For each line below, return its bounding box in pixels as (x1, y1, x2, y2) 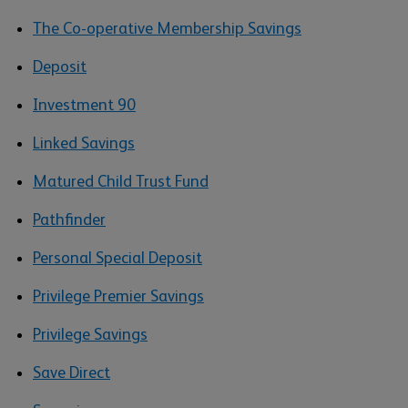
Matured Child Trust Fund (33, 172, 209, 190)
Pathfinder (33, 210, 106, 229)
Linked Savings (33, 134, 135, 152)
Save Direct (33, 363, 110, 382)
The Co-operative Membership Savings (33, 19, 301, 37)
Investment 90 (33, 96, 136, 114)
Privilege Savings (33, 325, 148, 343)
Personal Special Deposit (33, 249, 202, 267)
